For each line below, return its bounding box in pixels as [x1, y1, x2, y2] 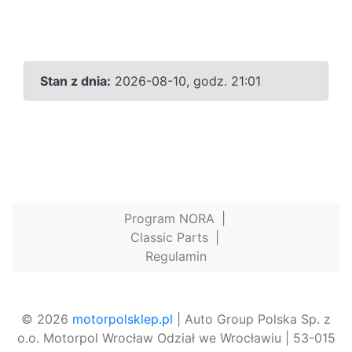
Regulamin [145, 247, 207, 264]
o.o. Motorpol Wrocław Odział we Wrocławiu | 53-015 [16, 329, 335, 346]
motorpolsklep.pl [72, 310, 173, 327]
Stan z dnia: [40, 72, 111, 89]
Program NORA [123, 210, 214, 226]
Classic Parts [130, 229, 208, 245]
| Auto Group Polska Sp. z [173, 310, 331, 327]
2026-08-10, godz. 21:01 [111, 72, 261, 89]
